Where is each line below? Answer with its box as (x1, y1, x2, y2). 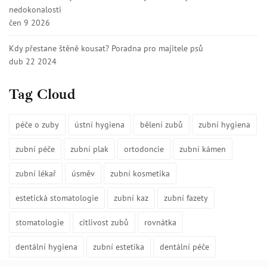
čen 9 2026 (9, 17, 50, 28)
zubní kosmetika (110, 167, 170, 179)
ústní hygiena (74, 119, 125, 130)
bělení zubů (140, 119, 183, 130)
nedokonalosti (9, 4, 61, 15)
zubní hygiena (198, 119, 250, 130)
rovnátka (144, 216, 176, 228)
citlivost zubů (79, 216, 129, 228)
